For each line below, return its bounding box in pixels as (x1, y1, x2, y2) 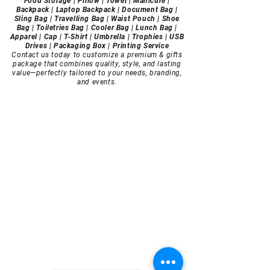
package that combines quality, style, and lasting (13, 60, 181, 68)
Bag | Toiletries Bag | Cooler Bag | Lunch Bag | (16, 24, 178, 32)
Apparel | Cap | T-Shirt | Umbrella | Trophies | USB (10, 33, 184, 41)
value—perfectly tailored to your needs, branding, (12, 69, 182, 77)
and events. (77, 78, 117, 86)
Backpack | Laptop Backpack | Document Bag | (16, 5, 178, 14)
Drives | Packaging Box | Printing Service (25, 42, 169, 50)
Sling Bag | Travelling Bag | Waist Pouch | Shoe (14, 14, 180, 23)
